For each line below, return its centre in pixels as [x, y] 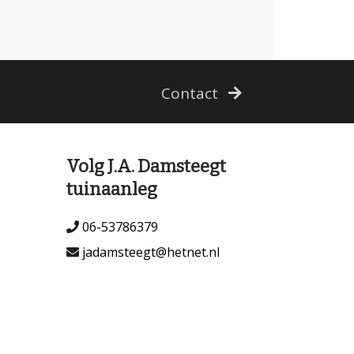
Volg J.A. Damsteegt [146, 166]
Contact [192, 93]
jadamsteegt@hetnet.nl [149, 252]
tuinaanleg [111, 189]
